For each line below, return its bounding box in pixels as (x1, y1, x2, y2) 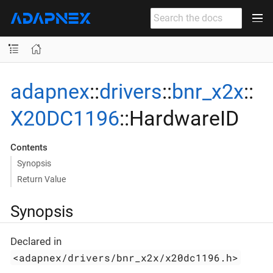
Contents (10, 141, 48, 153)
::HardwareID (119, 105, 239, 130)
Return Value (16, 174, 66, 184)
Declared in (10, 235, 62, 248)
